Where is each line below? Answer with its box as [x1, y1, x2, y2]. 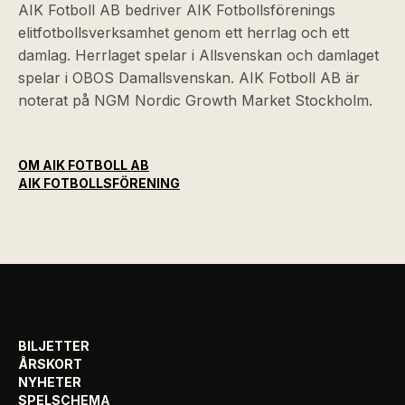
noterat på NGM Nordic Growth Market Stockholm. [18, 90, 372, 109]
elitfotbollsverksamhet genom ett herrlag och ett [18, 23, 349, 42]
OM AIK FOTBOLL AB [18, 156, 149, 173]
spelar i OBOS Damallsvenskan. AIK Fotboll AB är [18, 68, 360, 87]
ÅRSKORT [18, 355, 82, 372]
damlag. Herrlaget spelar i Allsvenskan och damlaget [18, 45, 379, 64]
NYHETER [18, 373, 81, 390]
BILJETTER [18, 337, 89, 353]
